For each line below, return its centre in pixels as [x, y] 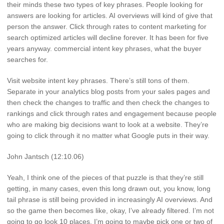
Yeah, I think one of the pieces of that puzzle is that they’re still [105, 177]
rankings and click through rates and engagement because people [112, 114]
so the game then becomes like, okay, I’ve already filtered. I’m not [110, 210]
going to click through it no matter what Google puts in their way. [108, 136]
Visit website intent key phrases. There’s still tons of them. [98, 81]
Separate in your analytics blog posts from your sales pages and [108, 92]
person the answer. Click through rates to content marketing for [107, 27]
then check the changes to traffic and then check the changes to [108, 103]
